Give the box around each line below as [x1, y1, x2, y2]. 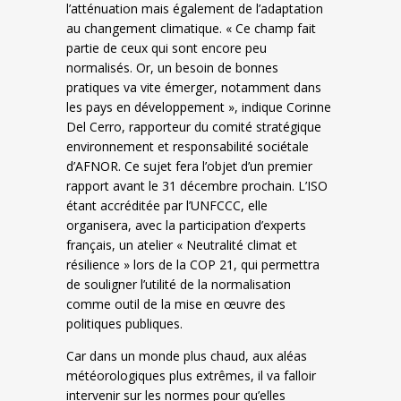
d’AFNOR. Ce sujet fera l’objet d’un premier [66, 158, 312, 175]
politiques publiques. [66, 315, 183, 332]
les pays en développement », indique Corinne [66, 98, 331, 115]
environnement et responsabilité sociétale [66, 138, 309, 155]
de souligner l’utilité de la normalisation [66, 276, 291, 293]
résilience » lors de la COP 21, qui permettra [66, 256, 320, 273]
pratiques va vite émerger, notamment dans [66, 79, 321, 96]
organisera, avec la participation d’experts [66, 217, 306, 234]
